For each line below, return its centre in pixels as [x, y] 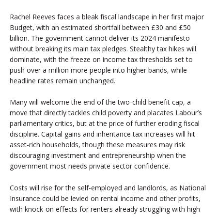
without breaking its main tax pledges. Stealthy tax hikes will [103, 49]
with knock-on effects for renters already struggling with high [105, 209]
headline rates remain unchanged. [62, 81]
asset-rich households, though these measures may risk [97, 145]
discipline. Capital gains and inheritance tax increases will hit [102, 134]
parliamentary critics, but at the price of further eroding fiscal [105, 124]
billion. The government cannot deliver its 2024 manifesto [100, 38]
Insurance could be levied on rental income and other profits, [105, 198]
